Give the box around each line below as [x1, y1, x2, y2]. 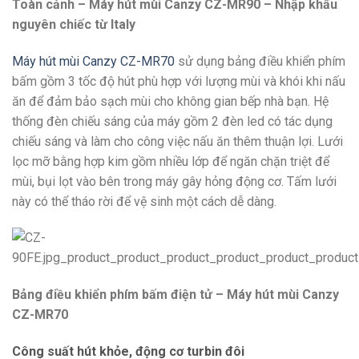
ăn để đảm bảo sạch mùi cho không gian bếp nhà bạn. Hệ [12, 93, 329, 109]
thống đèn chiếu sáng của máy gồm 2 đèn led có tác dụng [12, 113, 333, 129]
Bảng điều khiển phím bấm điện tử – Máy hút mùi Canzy [12, 287, 339, 303]
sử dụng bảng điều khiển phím [175, 53, 345, 69]
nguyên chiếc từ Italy [12, 16, 135, 32]
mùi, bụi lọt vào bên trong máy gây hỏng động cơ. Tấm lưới [12, 173, 337, 189]
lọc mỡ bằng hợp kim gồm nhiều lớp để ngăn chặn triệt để [12, 153, 329, 169]
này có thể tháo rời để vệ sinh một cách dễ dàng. [12, 193, 276, 209]
